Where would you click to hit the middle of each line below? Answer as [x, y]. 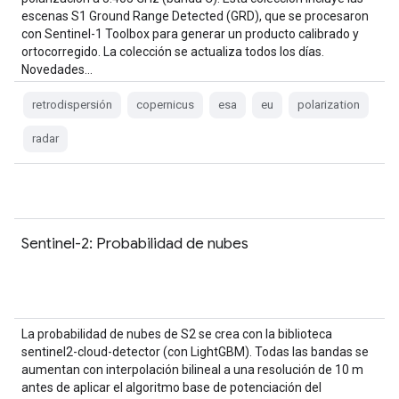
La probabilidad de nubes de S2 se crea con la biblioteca [177, 334]
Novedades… [57, 69]
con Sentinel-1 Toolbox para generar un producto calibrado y [190, 34]
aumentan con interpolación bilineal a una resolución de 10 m [192, 370]
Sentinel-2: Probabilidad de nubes [135, 243]
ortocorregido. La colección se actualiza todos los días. [173, 52]
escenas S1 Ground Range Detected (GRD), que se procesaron [195, 16]
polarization [329, 105]
